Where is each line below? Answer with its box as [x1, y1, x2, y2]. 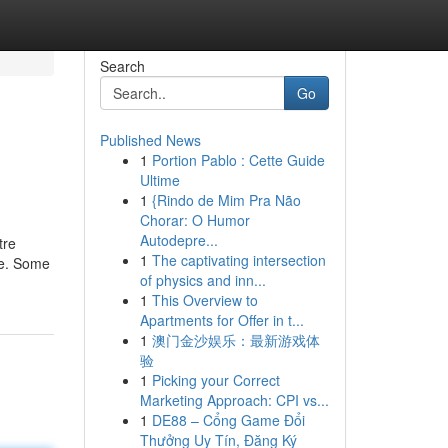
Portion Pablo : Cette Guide [151, 150, 325, 170]
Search [99, 56, 145, 76]
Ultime [139, 170, 180, 190]
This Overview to [151, 290, 258, 310]
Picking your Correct [151, 370, 280, 390]
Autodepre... [139, 230, 218, 250]
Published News [99, 130, 201, 150]
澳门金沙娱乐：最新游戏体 [151, 330, 320, 350]
